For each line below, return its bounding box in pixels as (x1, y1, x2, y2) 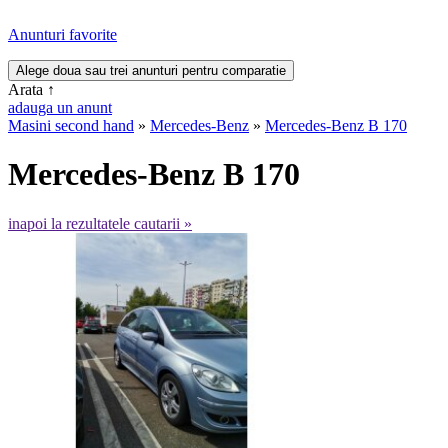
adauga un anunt (8, 99, 112, 116)
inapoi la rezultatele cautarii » (8, 214, 192, 232)
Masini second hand (8, 117, 134, 134)
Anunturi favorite (8, 26, 117, 43)
